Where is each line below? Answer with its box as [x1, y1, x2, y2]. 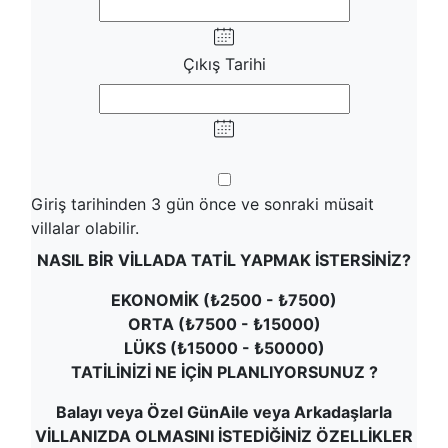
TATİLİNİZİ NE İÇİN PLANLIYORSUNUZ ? [70, 362, 378, 382]
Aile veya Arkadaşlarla [219, 402, 392, 422]
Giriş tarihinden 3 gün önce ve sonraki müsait [31, 194, 374, 214]
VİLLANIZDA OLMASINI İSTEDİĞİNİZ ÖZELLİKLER [35, 426, 413, 446]
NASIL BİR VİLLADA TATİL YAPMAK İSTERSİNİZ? [37, 250, 411, 270]
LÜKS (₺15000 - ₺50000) [123, 338, 325, 358]
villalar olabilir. [31, 218, 139, 238]
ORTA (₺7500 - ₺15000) [127, 314, 321, 334]
